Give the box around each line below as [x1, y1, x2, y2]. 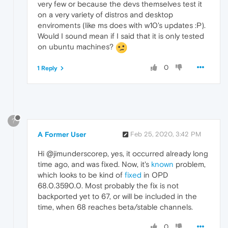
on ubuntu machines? [38, 42, 116, 51]
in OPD [141, 170, 168, 180]
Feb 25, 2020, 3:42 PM [130, 130, 201, 138]
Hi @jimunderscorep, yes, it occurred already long [38, 149, 208, 158]
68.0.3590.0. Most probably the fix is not [38, 181, 179, 190]
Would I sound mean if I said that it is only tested [38, 31, 204, 40]
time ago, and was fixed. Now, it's [38, 160, 151, 169]
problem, [174, 160, 206, 169]
